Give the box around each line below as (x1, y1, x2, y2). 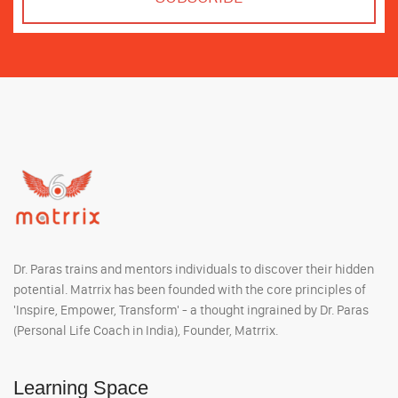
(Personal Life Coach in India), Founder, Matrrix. (13, 322, 278, 339)
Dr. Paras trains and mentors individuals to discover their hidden (13, 261, 374, 278)
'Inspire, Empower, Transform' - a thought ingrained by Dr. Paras (13, 302, 369, 319)
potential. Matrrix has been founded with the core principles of (13, 282, 366, 298)
